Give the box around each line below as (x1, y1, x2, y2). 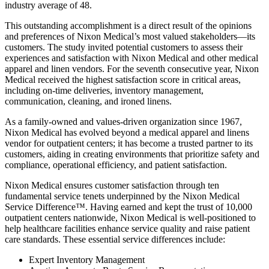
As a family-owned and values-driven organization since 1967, (5, 116, 242, 127)
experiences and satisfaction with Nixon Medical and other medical (5, 52, 258, 63)
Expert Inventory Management (29, 254, 145, 265)
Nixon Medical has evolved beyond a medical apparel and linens (5, 127, 249, 138)
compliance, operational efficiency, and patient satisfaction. (5, 159, 227, 170)
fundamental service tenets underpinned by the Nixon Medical (5, 190, 240, 201)
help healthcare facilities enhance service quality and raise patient (5, 223, 250, 234)
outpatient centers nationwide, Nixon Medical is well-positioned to (5, 212, 256, 223)
